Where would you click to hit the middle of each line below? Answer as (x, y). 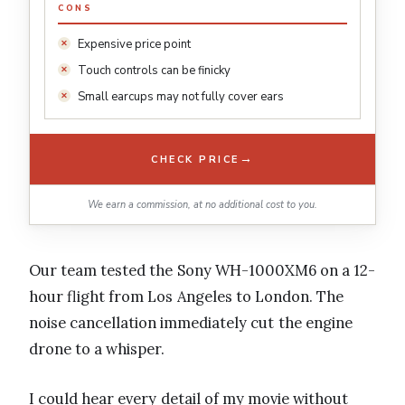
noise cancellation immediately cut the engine (191, 323)
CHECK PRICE (195, 159)
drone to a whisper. (97, 349)
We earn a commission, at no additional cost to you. (202, 205)
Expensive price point (134, 45)
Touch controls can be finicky (154, 71)
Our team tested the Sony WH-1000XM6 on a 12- (202, 271)
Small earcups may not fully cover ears (181, 97)
